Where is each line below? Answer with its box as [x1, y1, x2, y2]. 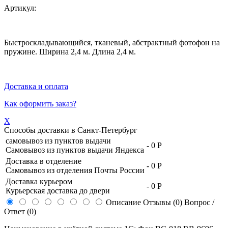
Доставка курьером [6, 177, 72, 186]
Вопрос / [184, 197, 214, 207]
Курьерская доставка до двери [6, 186, 110, 195]
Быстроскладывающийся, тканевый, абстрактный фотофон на [4, 38, 220, 47]
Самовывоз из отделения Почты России [6, 165, 145, 175]
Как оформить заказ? [4, 99, 76, 108]
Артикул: [4, 3, 36, 12]
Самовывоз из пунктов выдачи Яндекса [6, 145, 144, 154]
